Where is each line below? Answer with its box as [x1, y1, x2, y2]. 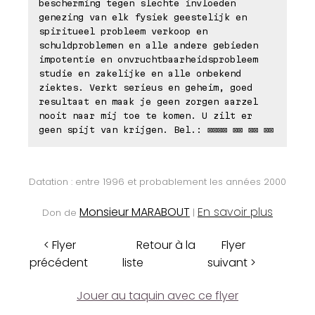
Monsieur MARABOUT [79, 203, 190, 220]
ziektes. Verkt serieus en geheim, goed [39, 82, 252, 92]
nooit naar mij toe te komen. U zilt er [39, 110, 252, 120]
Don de [42, 205, 79, 219]
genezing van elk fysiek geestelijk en [39, 11, 247, 22]
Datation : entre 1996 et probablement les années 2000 [29, 174, 286, 188]
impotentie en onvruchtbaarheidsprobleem [39, 53, 258, 64]
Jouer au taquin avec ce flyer [77, 287, 238, 304]
